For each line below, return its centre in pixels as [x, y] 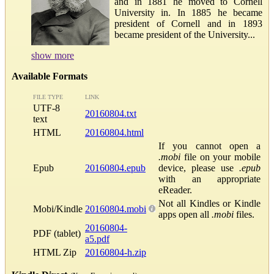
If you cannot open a [209, 146]
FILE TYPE [48, 97]
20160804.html [114, 132]
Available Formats [50, 76]
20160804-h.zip [116, 252]
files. [244, 214]
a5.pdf [97, 239]
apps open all [185, 214]
